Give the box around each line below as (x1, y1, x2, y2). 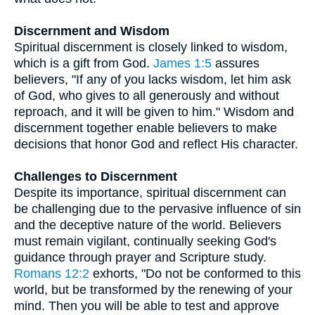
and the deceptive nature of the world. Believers (14, 218, 281, 232)
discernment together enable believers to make (14, 121, 277, 135)
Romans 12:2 (14, 266, 89, 281)
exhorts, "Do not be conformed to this (89, 266, 301, 281)
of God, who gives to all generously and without (14, 89, 279, 103)
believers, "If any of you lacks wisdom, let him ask (14, 72, 291, 86)
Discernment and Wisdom (14, 24, 169, 38)
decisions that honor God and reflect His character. (14, 137, 298, 151)
